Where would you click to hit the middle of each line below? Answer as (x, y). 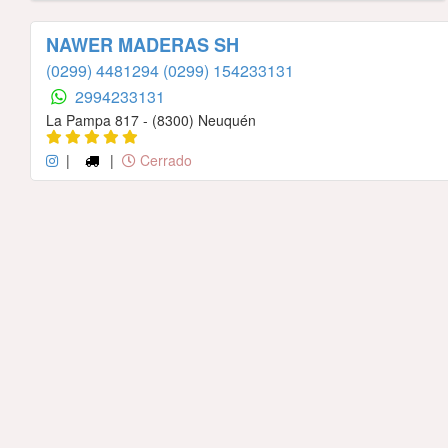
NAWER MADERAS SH (142, 45)
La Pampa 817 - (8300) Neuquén (151, 120)
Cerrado (163, 160)
